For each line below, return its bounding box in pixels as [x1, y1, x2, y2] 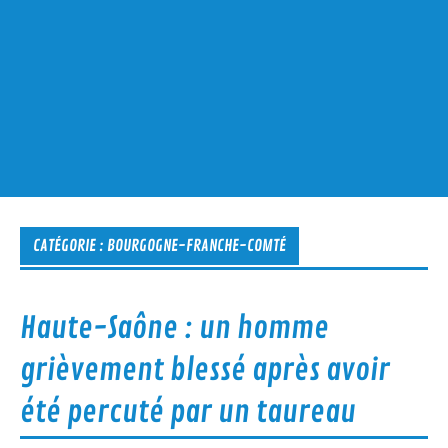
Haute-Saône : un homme [20, 308, 330, 347]
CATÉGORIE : [32, 236, 107, 257]
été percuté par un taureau [20, 392, 357, 431]
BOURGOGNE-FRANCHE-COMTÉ [106, 236, 286, 257]
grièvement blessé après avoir [20, 350, 391, 389]
